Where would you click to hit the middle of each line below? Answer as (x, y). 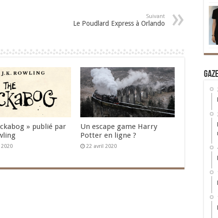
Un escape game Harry (118, 127)
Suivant (155, 16)
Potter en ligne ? (108, 136)
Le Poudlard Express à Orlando (119, 23)
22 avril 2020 (101, 146)
